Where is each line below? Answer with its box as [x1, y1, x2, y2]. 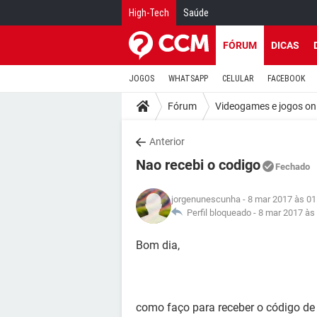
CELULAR [222, 74, 253, 83]
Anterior [149, 136, 185, 147]
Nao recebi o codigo [136, 156, 260, 173]
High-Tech [129, 7, 169, 18]
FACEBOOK [267, 74, 305, 83]
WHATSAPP [168, 74, 208, 83]
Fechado [275, 161, 310, 172]
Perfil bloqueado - [183, 207, 258, 218]
